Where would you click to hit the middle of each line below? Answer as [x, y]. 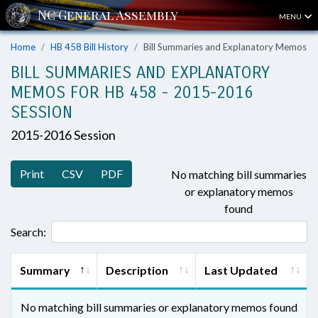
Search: [28, 231]
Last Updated [241, 270]
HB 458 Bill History [89, 47]
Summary [45, 270]
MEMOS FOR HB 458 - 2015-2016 [132, 92]
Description [137, 270]
